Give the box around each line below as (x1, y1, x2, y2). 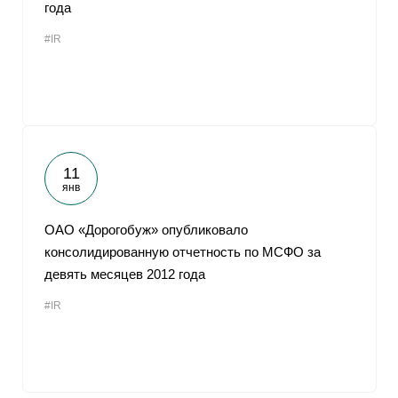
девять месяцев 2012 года (44, 267, 205, 282)
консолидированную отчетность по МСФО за (44, 244, 321, 259)
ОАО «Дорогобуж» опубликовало (44, 222, 248, 237)
